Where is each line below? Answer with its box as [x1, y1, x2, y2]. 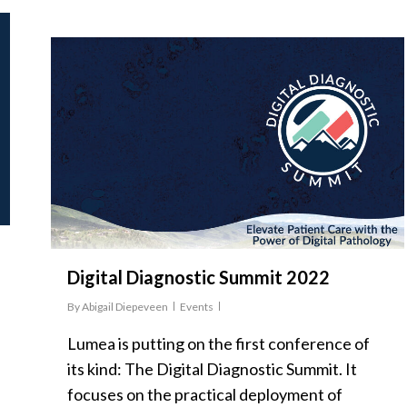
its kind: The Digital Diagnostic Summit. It [67, 359, 357, 380]
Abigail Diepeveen [82, 300, 168, 314]
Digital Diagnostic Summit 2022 [67, 266, 330, 289]
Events [180, 300, 213, 314]
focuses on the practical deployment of [67, 384, 342, 405]
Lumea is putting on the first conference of [67, 333, 370, 354]
